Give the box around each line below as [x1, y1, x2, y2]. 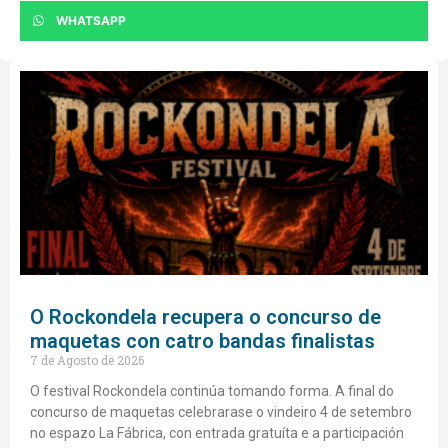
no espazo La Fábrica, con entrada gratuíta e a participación [30, 425, 404, 442]
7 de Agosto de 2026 [30, 352, 144, 369]
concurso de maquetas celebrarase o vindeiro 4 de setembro [30, 404, 412, 421]
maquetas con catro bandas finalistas [30, 329, 375, 354]
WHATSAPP [56, 13, 126, 29]
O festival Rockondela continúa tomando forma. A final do [30, 383, 394, 400]
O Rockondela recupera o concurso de [30, 305, 381, 330]
